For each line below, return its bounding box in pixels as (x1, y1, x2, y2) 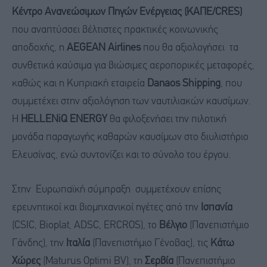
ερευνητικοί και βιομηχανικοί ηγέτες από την (12, 202, 201, 213)
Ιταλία (66, 238, 90, 249)
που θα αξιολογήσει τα (141, 43, 238, 54)
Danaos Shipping (147, 79, 221, 89)
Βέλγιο (159, 220, 187, 231)
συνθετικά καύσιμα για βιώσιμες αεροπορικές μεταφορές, (12, 61, 254, 72)
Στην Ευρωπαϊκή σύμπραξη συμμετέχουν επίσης (12, 184, 221, 195)
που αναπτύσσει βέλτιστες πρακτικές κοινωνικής (12, 25, 218, 36)
